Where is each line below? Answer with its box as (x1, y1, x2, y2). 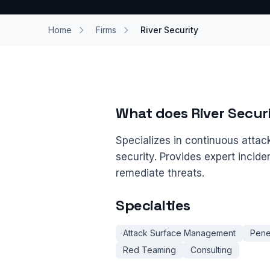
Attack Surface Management (123, 228, 236, 238)
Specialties (116, 196, 190, 215)
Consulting (190, 245, 232, 255)
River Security (140, 25, 198, 35)
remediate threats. (116, 167, 204, 179)
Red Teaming (123, 245, 176, 255)
